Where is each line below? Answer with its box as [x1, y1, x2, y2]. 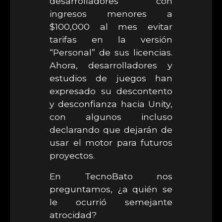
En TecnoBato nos [50, 171, 172, 181]
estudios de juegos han [50, 73, 172, 83]
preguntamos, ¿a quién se [50, 184, 172, 194]
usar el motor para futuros [50, 137, 172, 148]
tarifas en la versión [50, 34, 172, 45]
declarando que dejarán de [50, 124, 172, 135]
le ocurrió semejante [50, 197, 172, 207]
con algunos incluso [50, 111, 172, 122]
